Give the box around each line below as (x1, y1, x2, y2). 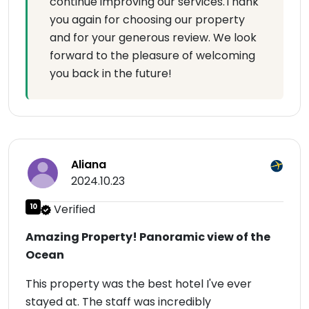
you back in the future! (50, 66, 172, 82)
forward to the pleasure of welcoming (50, 48, 255, 64)
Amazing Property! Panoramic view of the (26, 229, 270, 246)
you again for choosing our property (50, 12, 245, 28)
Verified (51, 201, 95, 218)
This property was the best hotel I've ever (26, 276, 252, 292)
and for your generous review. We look (50, 30, 257, 46)
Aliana (71, 157, 106, 173)
